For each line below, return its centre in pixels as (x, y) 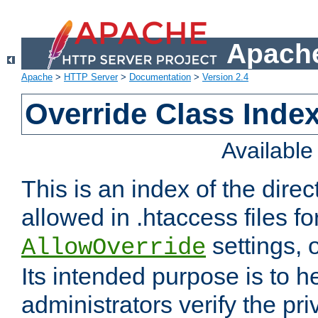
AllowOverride (114, 248)
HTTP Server (91, 77)
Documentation (160, 77)
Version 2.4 (225, 77)
